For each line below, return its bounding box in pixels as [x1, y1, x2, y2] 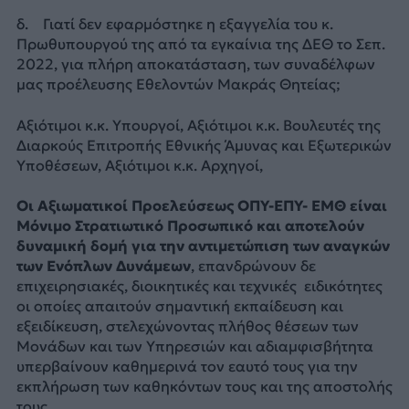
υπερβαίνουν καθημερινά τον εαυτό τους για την [16, 357, 358, 376]
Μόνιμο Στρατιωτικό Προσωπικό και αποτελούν [16, 216, 364, 236]
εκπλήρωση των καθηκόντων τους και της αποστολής [16, 377, 393, 396]
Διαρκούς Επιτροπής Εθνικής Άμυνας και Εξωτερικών [16, 135, 392, 154]
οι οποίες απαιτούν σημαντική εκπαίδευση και [16, 297, 343, 316]
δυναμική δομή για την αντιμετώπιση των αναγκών [16, 236, 390, 256]
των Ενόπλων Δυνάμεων [16, 257, 191, 276]
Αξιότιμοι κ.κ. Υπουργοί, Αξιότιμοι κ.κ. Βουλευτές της [16, 115, 381, 134]
